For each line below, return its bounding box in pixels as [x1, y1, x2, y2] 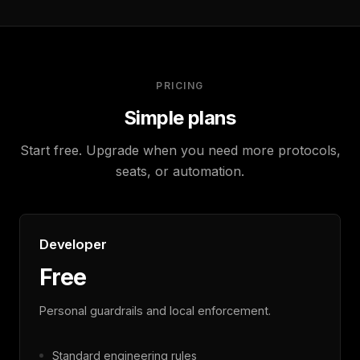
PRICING [156, 79, 204, 92]
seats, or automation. [116, 162, 244, 179]
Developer [39, 235, 107, 252]
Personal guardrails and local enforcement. [39, 303, 271, 317]
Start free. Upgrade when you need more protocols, [19, 141, 341, 158]
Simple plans [124, 105, 236, 129]
